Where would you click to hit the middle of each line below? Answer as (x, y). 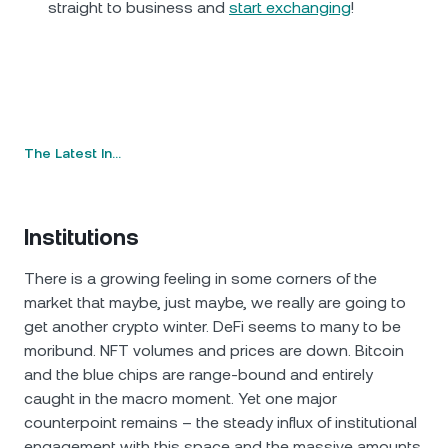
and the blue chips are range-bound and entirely (198, 374)
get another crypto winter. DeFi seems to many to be (212, 326)
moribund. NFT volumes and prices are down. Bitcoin (214, 350)
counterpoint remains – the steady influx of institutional (220, 422)
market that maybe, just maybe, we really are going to (215, 302)
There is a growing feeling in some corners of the (200, 278)
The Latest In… (72, 153)
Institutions (81, 237)
